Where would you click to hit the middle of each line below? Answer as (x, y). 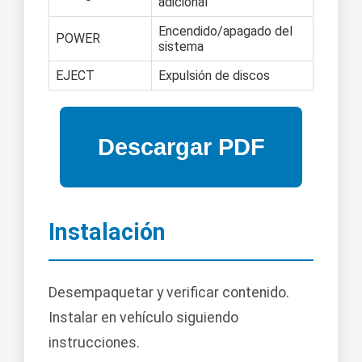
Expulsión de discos (214, 76)
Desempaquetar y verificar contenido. (169, 293)
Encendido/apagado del (225, 32)
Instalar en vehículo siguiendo (143, 318)
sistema (181, 47)
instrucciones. (94, 343)
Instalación (107, 232)
